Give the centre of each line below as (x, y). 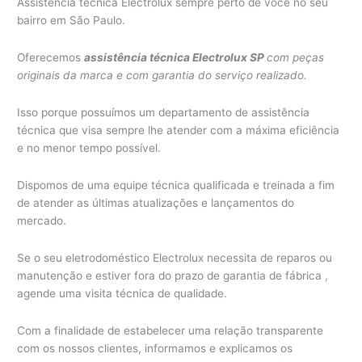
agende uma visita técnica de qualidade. (122, 294)
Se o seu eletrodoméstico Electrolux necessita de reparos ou (175, 258)
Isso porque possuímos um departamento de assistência (164, 113)
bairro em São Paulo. (72, 21)
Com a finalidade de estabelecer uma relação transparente (170, 331)
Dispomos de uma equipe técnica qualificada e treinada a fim (176, 185)
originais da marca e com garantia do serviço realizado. (162, 76)
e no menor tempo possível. (89, 148)
